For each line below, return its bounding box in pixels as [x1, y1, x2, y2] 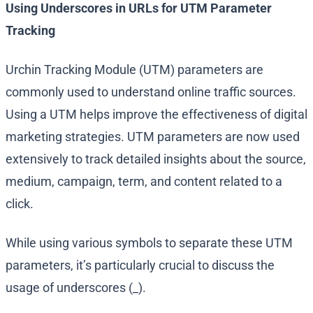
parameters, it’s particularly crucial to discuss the [6, 258, 275, 273]
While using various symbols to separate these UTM [6, 235, 293, 251]
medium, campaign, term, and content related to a [6, 174, 282, 189]
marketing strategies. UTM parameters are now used [6, 129, 300, 145]
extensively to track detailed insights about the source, [6, 152, 306, 167]
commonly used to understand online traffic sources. [6, 85, 296, 100]
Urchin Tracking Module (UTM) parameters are [6, 62, 263, 78]
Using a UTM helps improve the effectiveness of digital [6, 107, 307, 122]
